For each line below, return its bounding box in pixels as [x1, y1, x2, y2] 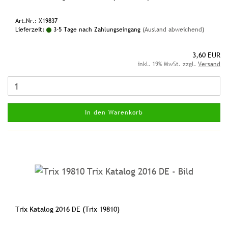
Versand [198, 60, 220, 69]
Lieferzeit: [15, 25, 46, 34]
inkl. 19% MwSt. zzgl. [138, 60, 198, 69]
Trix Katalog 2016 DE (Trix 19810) [15, 205, 120, 214]
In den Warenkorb [85, 108, 143, 117]
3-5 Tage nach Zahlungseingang [51, 25, 140, 34]
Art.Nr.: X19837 [15, 16, 58, 25]
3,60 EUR [192, 50, 220, 60]
